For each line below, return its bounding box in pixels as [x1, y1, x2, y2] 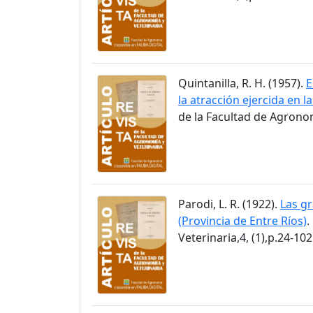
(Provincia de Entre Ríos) [178, 213, 307, 229]
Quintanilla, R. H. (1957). [178, 75, 306, 91]
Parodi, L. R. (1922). [178, 196, 280, 212]
